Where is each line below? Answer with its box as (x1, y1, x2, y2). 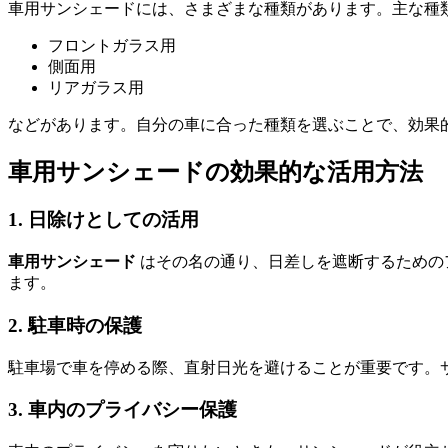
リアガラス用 (48, 78, 144, 96)
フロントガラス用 (48, 36, 176, 54)
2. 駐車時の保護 (8, 314, 142, 336)
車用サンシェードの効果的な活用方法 (8, 158, 423, 185)
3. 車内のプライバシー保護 (8, 399, 237, 421)
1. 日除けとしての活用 (8, 209, 199, 231)
